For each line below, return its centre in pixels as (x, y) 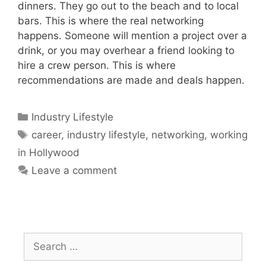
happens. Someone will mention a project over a (132, 36)
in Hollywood (49, 153)
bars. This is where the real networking (111, 21)
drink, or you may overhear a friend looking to (126, 51)
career (47, 135)
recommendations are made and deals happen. (131, 80)
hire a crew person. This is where (97, 66)
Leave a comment (75, 171)
